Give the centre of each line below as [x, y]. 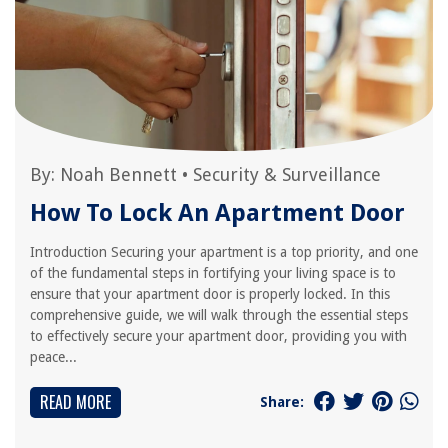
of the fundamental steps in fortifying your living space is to [213, 273]
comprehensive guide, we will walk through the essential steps [219, 315]
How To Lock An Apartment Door [217, 213]
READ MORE [75, 402]
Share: [282, 401]
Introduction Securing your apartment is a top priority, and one [224, 252]
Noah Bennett [118, 174]
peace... [53, 357]
